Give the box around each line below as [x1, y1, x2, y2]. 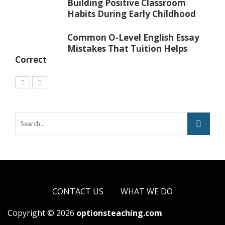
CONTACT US [52, 185, 103, 197]
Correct [15, 53, 47, 65]
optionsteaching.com [76, 207, 162, 218]
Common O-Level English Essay [67, 31, 199, 43]
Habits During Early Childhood [67, 8, 196, 20]
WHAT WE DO [121, 185, 173, 197]
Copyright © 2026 [8, 207, 76, 218]
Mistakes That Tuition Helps [67, 42, 187, 54]
